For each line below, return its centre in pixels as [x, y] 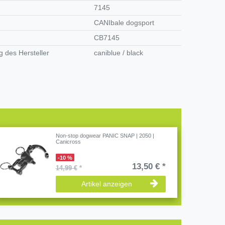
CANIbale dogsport [124, 23]
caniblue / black [119, 53]
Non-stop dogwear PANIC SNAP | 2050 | [105, 135]
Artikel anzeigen [106, 184]
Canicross [68, 141]
